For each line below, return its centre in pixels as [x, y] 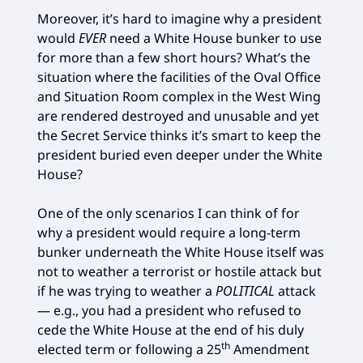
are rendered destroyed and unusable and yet [178, 115]
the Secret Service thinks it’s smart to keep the [179, 135]
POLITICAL [245, 290]
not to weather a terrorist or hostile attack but [179, 271]
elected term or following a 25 [129, 349]
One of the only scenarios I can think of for [169, 213]
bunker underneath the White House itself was [181, 252]
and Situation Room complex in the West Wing [179, 96]
